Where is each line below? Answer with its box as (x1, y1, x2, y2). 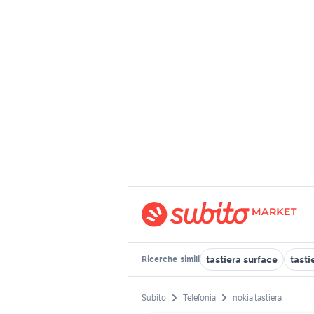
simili (179, 254, 200, 264)
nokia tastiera (233, 292, 282, 303)
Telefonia (183, 292, 216, 303)
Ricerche (142, 254, 179, 264)
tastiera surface (206, 253, 278, 266)
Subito (142, 292, 166, 303)
